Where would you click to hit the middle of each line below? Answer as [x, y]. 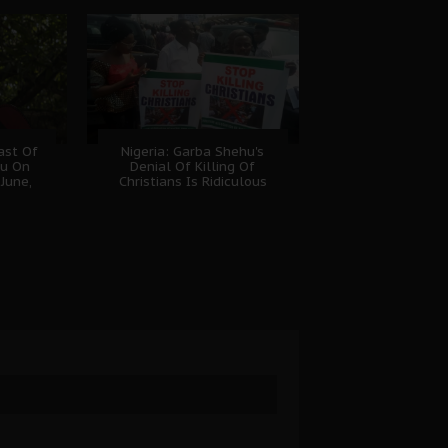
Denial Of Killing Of [193, 166]
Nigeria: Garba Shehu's [193, 151]
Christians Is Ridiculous [192, 181]
